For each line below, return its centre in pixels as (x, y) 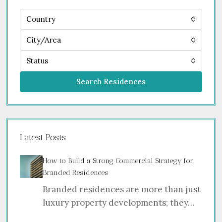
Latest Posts (43, 138)
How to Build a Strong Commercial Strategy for (118, 161)
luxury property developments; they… (119, 203)
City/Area (44, 40)
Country (41, 19)
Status (37, 61)
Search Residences (111, 82)
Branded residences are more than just (122, 190)
